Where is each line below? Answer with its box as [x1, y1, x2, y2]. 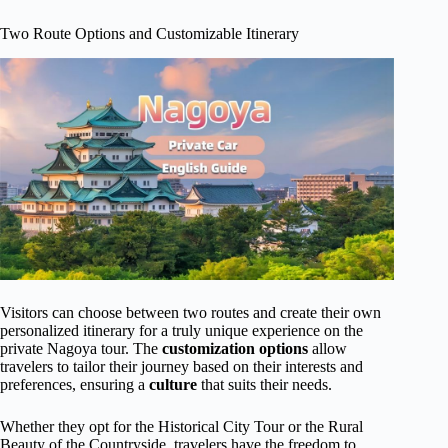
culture [149, 375, 197, 393]
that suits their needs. [197, 375, 332, 393]
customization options [162, 339, 308, 357]
